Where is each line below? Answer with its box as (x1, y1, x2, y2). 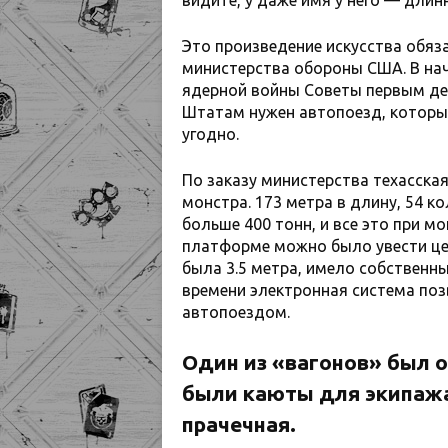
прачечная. (182, 411, 296, 436)
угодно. (182, 124, 239, 143)
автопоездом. (182, 302, 290, 321)
